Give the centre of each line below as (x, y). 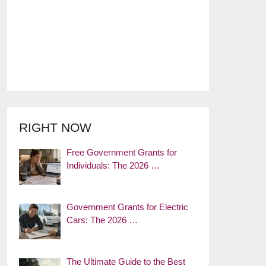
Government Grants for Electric (128, 207)
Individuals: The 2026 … (113, 165)
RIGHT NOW (56, 127)
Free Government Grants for (122, 152)
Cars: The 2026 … (102, 220)
